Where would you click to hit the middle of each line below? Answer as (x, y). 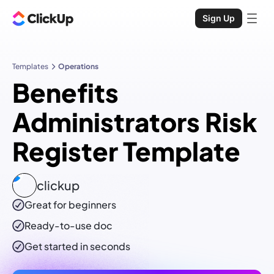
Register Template (126, 151)
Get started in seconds (77, 246)
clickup (58, 185)
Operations (78, 66)
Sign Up (219, 18)
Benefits (65, 92)
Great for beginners (70, 205)
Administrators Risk (135, 122)
